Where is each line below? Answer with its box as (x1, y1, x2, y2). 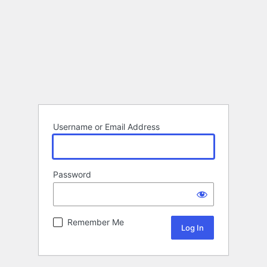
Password (53, 169, 91, 180)
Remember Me (67, 217, 124, 228)
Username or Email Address (53, 122, 160, 132)
